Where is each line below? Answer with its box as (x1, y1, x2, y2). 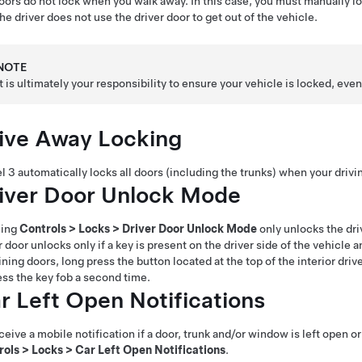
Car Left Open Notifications (75, 343, 225, 356)
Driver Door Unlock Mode (122, 221, 257, 235)
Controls (19, 221, 66, 235)
